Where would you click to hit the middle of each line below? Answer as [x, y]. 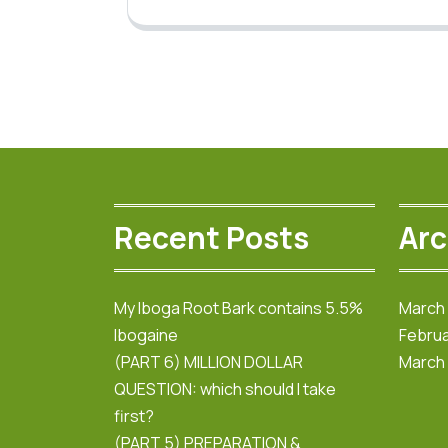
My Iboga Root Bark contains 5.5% [238, 307]
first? [134, 415]
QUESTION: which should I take [225, 388]
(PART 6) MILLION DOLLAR [208, 361]
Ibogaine [146, 334]
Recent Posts [211, 237]
